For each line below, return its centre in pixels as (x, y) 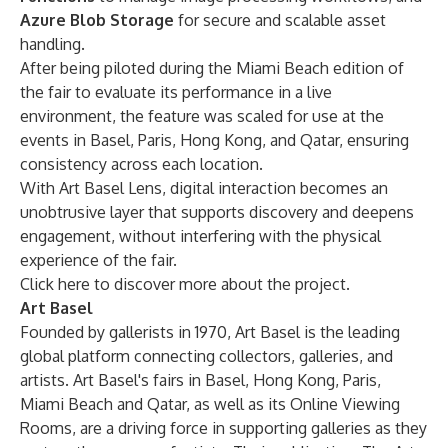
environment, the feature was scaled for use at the (202, 116)
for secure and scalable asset (280, 20)
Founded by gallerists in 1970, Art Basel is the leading (210, 332)
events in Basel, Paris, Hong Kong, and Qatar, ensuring (214, 140)
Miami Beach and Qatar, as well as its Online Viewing (210, 404)
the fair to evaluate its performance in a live (176, 92)
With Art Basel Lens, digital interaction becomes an (204, 188)
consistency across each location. (141, 164)
